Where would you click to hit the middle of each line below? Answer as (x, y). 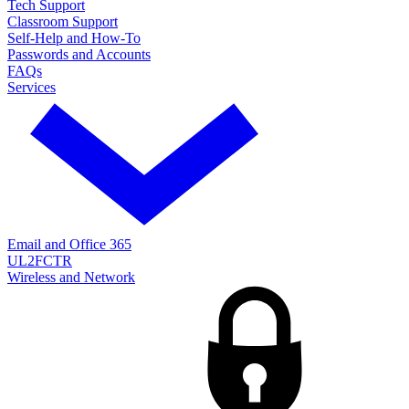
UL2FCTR (40, 260)
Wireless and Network (71, 277)
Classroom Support (63, 21)
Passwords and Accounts (79, 54)
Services (31, 87)
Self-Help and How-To (74, 37)
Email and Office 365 (69, 244)
